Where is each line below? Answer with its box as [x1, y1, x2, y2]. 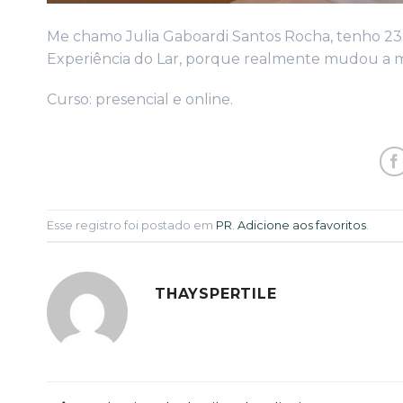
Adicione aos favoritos [237, 218, 366, 232]
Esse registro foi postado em [47, 218, 216, 232]
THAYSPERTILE [155, 285, 277, 303]
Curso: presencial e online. [47, 91, 233, 109]
